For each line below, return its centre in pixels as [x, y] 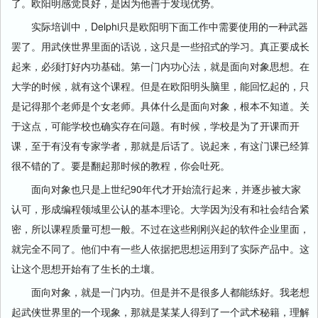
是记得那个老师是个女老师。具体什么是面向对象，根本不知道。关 [160, 106]
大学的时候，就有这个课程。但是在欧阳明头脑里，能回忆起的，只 [160, 86]
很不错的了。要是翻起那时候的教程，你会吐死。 [121, 165]
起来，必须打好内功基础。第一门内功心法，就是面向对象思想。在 [160, 66]
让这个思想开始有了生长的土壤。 [86, 268]
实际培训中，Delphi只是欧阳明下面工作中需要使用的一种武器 [160, 26]
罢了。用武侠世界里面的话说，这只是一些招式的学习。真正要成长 [160, 46]
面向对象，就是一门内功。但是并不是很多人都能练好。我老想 [160, 292]
